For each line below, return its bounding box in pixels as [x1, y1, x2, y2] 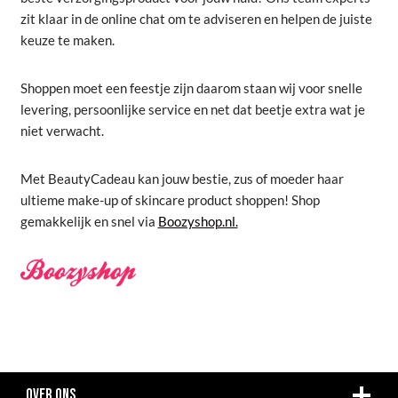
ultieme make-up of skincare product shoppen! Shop [20, 192, 320, 208]
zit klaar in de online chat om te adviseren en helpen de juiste [20, 11, 372, 27]
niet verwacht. [20, 123, 104, 139]
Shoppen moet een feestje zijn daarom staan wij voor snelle [20, 80, 362, 96]
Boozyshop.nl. [157, 213, 238, 229]
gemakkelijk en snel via [20, 213, 158, 229]
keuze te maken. [20, 32, 115, 48]
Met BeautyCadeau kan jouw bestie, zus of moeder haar [20, 171, 344, 187]
